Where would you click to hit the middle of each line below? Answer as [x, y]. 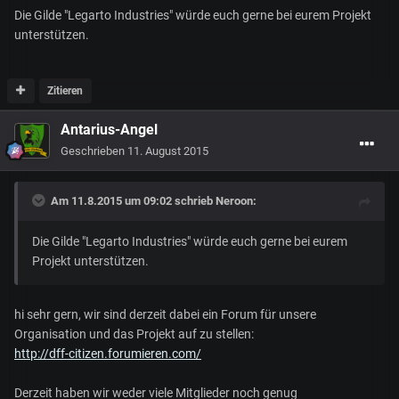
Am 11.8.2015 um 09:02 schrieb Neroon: [154, 200]
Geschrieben [94, 151]
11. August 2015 [168, 151]
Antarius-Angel [109, 129]
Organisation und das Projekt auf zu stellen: [134, 334]
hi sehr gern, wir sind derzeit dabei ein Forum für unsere [165, 314]
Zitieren [65, 90]
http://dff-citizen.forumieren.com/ [108, 353]
